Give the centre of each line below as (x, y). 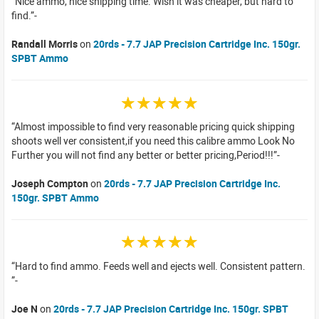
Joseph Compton (50, 183)
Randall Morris (45, 44)
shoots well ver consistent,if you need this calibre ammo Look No (153, 140)
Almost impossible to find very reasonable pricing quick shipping (155, 126)
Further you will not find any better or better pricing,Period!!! (142, 155)
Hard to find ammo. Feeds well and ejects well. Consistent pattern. (160, 266)
